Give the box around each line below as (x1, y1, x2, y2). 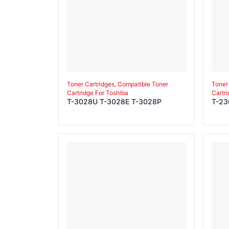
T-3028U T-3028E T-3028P (67, 97, 162, 106)
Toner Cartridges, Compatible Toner (67, 80, 168, 88)
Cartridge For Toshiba (67, 89, 128, 97)
